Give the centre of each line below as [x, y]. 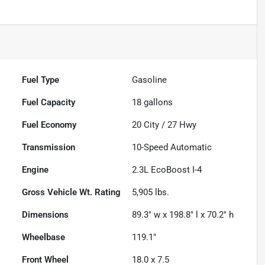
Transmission [49, 148]
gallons [157, 103]
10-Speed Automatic [172, 148]
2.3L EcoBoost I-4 [167, 170]
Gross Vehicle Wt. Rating [72, 193]
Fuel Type [41, 80]
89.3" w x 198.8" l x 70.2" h [183, 215]
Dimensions [46, 215]
